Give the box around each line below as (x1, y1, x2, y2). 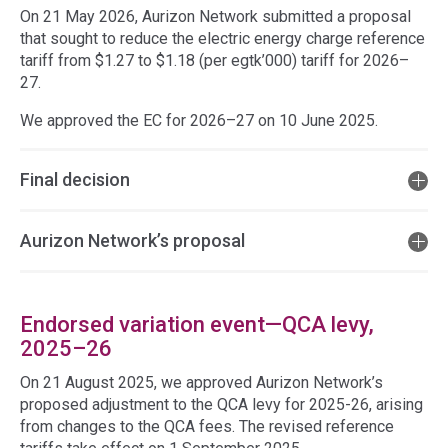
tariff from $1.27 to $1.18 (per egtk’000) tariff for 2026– (20, 51, 409, 70)
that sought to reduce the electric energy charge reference (20, 29, 425, 48)
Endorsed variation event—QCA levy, (20, 312, 374, 337)
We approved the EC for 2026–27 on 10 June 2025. (20, 111, 378, 130)
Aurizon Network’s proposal (20, 230, 245, 251)
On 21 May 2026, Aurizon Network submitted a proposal (20, 7, 411, 26)
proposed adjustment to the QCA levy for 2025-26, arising (20, 395, 423, 414)
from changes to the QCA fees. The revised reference (20, 417, 394, 436)
